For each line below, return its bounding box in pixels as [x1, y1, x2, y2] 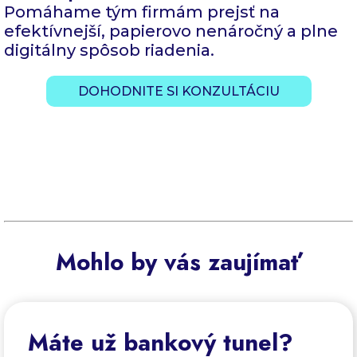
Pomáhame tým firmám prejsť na [4, 2, 280, 22]
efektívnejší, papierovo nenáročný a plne [4, 22, 338, 41]
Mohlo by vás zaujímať [55, 245, 302, 279]
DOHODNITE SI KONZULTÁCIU [77, 84, 280, 100]
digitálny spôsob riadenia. [4, 41, 214, 61]
